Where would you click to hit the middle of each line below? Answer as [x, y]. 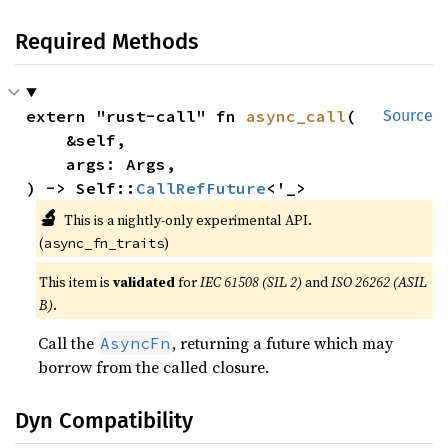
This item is [76, 282]
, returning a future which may [283, 343]
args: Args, [46, 164]
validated [144, 282]
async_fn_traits [104, 243]
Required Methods [106, 41]
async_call [296, 116]
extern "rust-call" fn [136, 116]
